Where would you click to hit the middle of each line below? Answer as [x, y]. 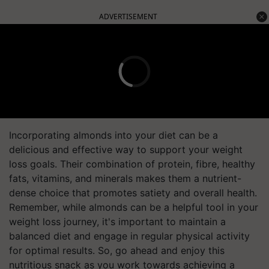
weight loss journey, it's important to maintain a [117, 222]
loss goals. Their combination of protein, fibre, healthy [132, 164]
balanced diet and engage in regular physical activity [129, 236]
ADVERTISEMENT [128, 17]
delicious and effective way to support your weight [126, 150]
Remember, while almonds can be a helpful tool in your [134, 207]
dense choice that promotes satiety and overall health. [133, 193]
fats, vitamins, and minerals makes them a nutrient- [125, 178]
